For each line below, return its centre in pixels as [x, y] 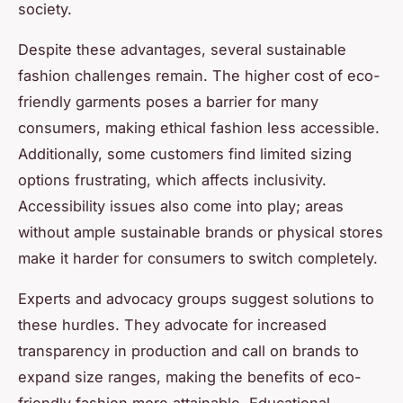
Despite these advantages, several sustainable [182, 49]
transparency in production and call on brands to [188, 350]
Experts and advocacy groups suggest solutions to [196, 298]
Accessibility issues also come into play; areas [181, 206]
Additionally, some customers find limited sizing [185, 153]
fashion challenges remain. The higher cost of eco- [199, 75]
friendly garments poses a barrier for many [168, 101]
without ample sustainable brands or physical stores [201, 232]
